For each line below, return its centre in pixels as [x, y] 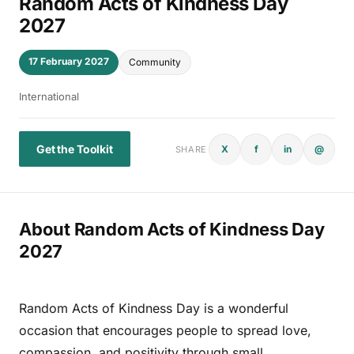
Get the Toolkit [75, 149]
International [49, 97]
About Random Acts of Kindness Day [172, 230]
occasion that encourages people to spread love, [165, 331]
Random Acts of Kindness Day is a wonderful [154, 309]
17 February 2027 [69, 62]
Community [155, 62]
